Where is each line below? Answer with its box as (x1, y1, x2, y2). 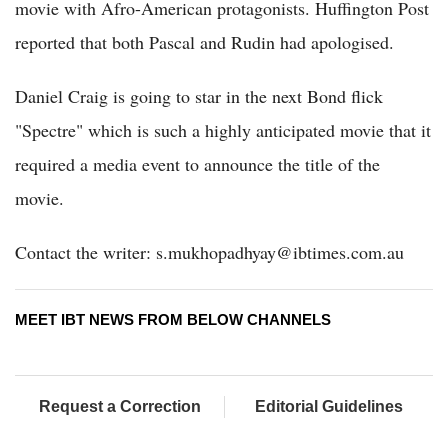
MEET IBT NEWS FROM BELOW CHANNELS (15, 311, 331, 329)
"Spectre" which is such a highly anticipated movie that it (15, 118, 431, 143)
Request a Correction (38, 398, 201, 416)
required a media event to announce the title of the (15, 152, 380, 177)
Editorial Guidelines (255, 398, 403, 416)
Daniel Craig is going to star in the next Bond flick (15, 84, 383, 109)
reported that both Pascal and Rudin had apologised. (15, 30, 394, 55)
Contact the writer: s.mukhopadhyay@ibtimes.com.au (15, 240, 404, 265)
